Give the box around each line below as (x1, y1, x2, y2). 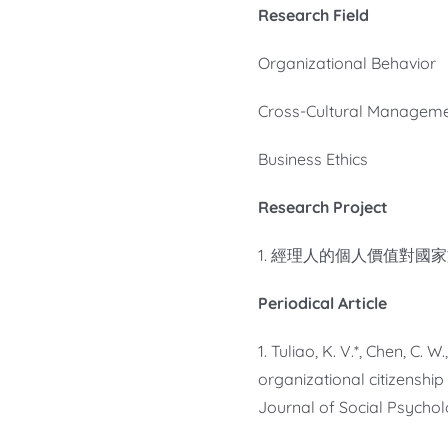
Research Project (257, 197, 388, 218)
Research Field (257, 5, 369, 26)
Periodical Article (257, 293, 387, 314)
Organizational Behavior (257, 53, 436, 74)
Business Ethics (257, 149, 368, 170)
